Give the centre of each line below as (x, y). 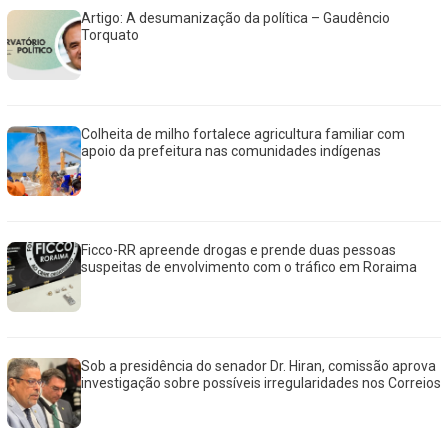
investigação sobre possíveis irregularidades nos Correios (261, 382)
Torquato (110, 34)
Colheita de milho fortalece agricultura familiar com (243, 133)
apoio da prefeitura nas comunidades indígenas (231, 150)
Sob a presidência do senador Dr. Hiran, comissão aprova (259, 365)
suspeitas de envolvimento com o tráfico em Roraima (249, 266)
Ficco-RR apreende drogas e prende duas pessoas (239, 249)
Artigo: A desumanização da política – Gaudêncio (236, 17)
